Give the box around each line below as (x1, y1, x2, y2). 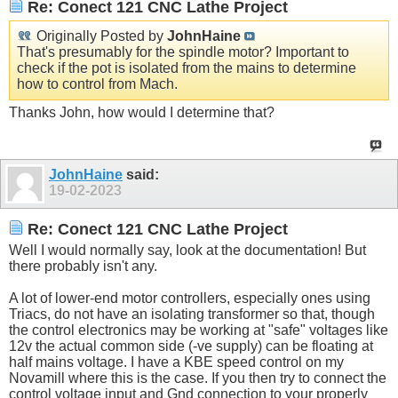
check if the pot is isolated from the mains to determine (17, 60, 356, 76)
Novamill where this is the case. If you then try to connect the (9, 370, 386, 386)
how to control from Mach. (17, 76, 178, 92)
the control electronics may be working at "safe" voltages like (9, 322, 388, 338)
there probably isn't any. (9, 258, 157, 274)
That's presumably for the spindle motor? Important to (17, 44, 349, 60)
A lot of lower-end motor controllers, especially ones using (9, 290, 370, 306)
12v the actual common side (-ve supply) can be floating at (9, 338, 373, 354)
